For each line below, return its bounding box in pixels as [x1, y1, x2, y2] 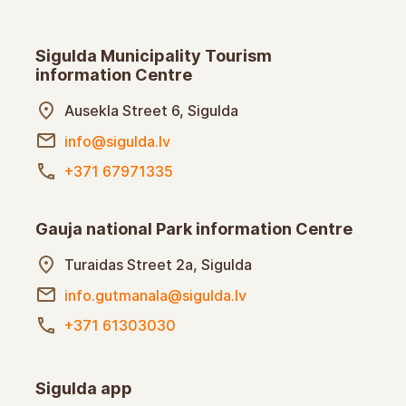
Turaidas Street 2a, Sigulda [64, 255, 252, 274]
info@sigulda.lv [64, 131, 170, 150]
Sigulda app [35, 379, 132, 398]
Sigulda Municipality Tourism [35, 46, 272, 66]
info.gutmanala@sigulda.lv [64, 285, 246, 304]
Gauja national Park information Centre [35, 219, 353, 239]
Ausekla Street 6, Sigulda [64, 101, 238, 120]
